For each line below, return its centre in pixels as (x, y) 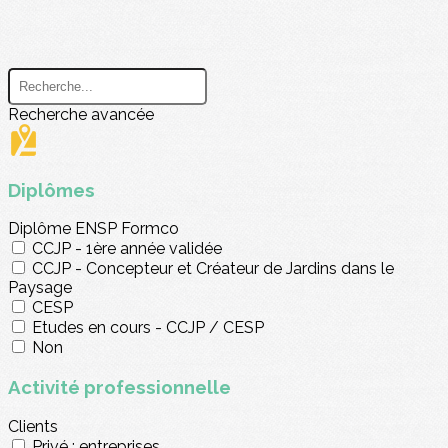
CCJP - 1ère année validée (127, 249)
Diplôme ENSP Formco (93, 229)
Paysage (40, 288)
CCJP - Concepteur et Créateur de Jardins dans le (213, 269)
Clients (33, 426)
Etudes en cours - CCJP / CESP (148, 328)
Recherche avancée (81, 114)
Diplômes (51, 189)
